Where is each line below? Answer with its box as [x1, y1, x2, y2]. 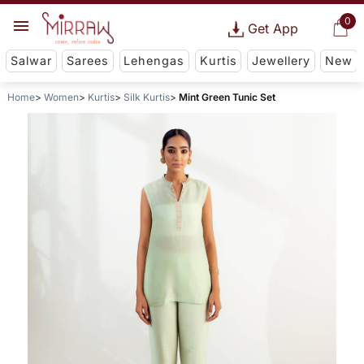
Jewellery [251, 54, 310, 68]
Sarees [67, 54, 110, 68]
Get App [247, 20, 298, 37]
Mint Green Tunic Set [178, 91, 275, 104]
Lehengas [123, 54, 185, 68]
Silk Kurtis [123, 91, 170, 104]
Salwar [10, 54, 52, 68]
